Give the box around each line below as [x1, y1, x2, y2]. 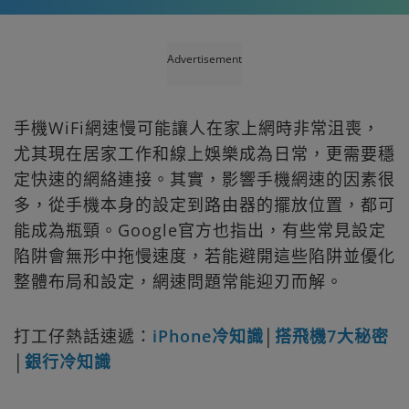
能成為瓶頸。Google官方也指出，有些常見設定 [14, 218, 386, 241]
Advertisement [167, 50, 242, 67]
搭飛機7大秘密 [275, 324, 389, 347]
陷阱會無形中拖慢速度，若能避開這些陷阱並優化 [14, 244, 395, 267]
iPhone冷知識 [152, 324, 264, 347]
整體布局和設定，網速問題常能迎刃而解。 [14, 269, 343, 292]
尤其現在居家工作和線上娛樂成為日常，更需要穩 [14, 142, 395, 164]
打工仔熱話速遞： [14, 324, 152, 347]
